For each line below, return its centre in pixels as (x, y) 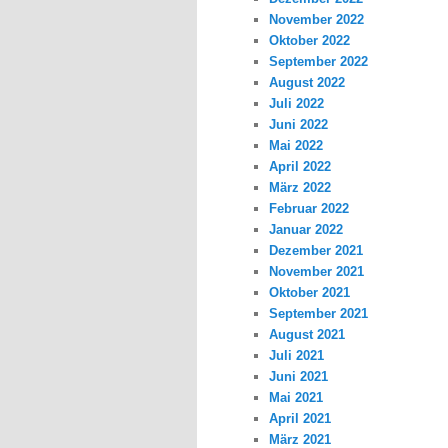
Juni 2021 (299, 377)
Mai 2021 (296, 398)
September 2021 (319, 314)
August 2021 (307, 335)
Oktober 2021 (310, 293)
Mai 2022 (296, 146)
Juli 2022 (297, 104)
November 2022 (317, 20)
